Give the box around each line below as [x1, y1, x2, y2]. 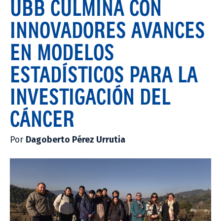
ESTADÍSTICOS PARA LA [10, 61, 198, 87]
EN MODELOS [10, 38, 114, 65]
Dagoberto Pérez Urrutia [26, 134, 125, 145]
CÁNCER [10, 105, 74, 131]
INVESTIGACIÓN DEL [10, 83, 171, 109]
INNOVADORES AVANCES [10, 16, 205, 42]
